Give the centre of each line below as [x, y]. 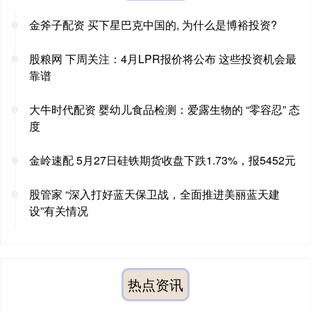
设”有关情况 [59, 210]
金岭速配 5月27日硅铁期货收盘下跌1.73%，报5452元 [162, 160]
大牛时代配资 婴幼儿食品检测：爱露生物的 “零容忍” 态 [165, 109]
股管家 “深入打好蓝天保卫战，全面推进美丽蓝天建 [154, 194]
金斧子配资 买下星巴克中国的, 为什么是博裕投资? [153, 24]
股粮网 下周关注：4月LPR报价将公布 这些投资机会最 [163, 58]
